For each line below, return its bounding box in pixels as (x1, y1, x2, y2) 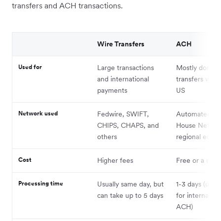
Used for (18, 63, 42, 71)
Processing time (18, 180, 63, 187)
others (97, 132, 117, 142)
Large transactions (97, 63, 154, 73)
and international (97, 74, 149, 84)
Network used (18, 110, 58, 117)
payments (97, 86, 127, 95)
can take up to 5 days (97, 191, 163, 200)
